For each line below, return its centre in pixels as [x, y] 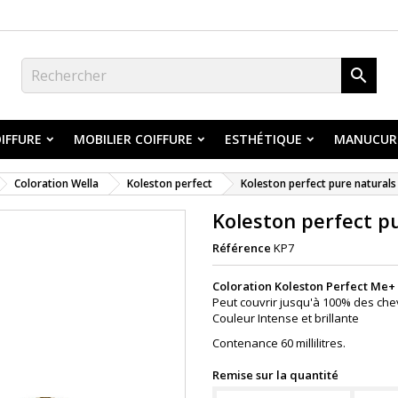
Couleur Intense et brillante [287, 318]
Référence [242, 248]
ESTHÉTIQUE [263, 139]
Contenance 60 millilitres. [279, 343]
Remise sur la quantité [275, 375]
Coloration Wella [56, 183]
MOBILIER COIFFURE [133, 139]
